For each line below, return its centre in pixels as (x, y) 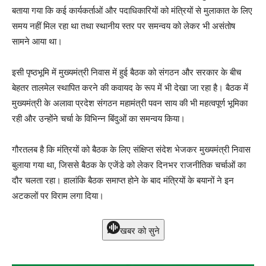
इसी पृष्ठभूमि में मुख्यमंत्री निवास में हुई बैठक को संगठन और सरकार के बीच (126, 72)
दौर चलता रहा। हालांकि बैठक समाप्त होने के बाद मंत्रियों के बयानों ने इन (123, 180)
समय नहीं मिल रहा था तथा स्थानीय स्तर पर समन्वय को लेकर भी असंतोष (123, 26)
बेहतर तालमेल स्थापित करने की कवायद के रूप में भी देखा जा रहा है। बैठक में (130, 87)
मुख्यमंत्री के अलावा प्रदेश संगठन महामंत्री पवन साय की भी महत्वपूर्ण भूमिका (130, 103)
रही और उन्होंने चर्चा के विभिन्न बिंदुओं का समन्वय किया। (99, 118)
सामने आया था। (37, 41)
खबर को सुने (140, 230)
